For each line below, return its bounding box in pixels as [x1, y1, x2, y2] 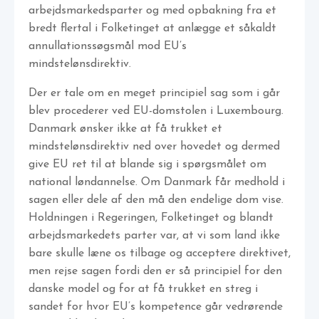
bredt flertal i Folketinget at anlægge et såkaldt [28, 23, 276, 35]
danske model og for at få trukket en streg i [28, 283, 258, 296]
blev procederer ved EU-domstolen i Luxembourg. [28, 105, 283, 117]
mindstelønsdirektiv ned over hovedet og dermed [28, 141, 280, 153]
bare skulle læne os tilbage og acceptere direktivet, [28, 248, 291, 260]
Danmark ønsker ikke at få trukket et [28, 123, 222, 135]
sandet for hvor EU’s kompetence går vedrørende [28, 301, 283, 313]
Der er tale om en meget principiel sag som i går [28, 88, 280, 100]
